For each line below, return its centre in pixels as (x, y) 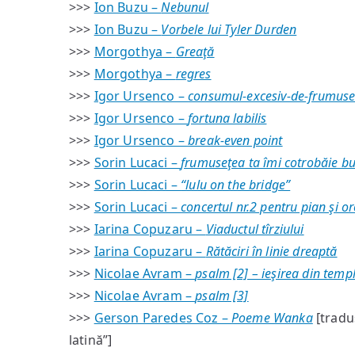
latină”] (91, 340)
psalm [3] (222, 296)
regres (193, 74)
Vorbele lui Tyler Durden (229, 29)
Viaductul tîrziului (255, 229)
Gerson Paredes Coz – (163, 318)
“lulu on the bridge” (236, 185)
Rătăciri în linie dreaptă (271, 251)
